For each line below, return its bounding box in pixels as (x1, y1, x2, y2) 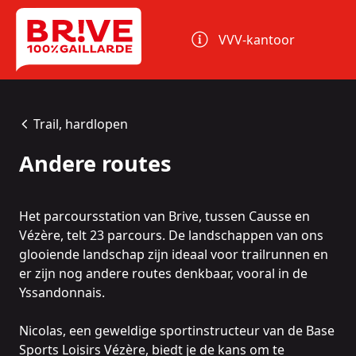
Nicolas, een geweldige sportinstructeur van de (19, 322, 306, 340)
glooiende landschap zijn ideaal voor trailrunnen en (19, 246, 328, 264)
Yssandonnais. (19, 284, 105, 302)
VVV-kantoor (219, 31, 296, 48)
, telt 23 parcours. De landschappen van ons (60, 226, 323, 245)
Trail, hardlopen (33, 115, 128, 133)
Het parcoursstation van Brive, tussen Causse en (19, 207, 310, 226)
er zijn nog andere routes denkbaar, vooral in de (19, 265, 308, 283)
